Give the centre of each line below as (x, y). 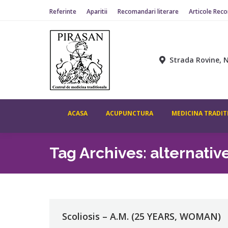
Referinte (63, 11)
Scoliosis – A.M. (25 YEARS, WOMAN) (141, 216)
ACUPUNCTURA (129, 113)
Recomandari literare (148, 11)
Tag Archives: (100, 153)
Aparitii (97, 11)
